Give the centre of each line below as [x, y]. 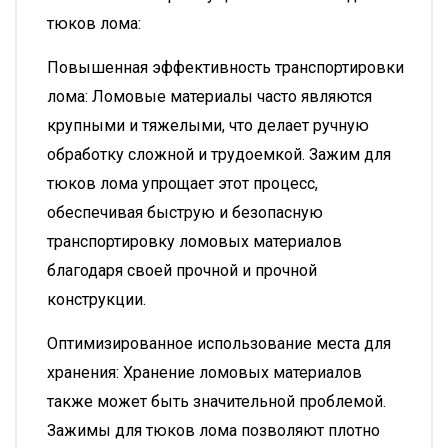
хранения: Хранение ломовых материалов [204, 372]
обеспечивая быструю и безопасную [185, 212]
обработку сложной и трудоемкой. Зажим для [219, 154]
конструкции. [96, 299]
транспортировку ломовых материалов [194, 241]
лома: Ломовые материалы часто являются [209, 96]
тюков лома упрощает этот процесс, [182, 183]
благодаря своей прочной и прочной [182, 270]
